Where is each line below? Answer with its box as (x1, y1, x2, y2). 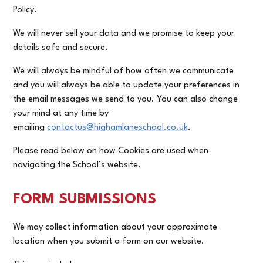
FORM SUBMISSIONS (13, 192, 157, 207)
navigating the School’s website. (13, 160, 141, 170)
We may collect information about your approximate (13, 223, 218, 232)
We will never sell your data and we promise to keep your (13, 29, 235, 38)
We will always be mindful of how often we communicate (13, 66, 234, 76)
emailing (13, 123, 48, 132)
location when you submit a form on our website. (13, 237, 205, 247)
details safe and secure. (13, 43, 109, 52)
